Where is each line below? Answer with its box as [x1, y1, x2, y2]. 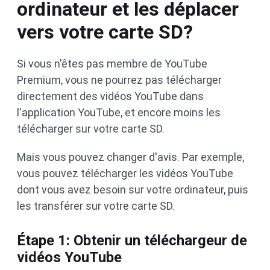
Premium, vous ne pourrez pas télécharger [17, 74, 222, 87]
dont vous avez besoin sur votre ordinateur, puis [17, 183, 248, 196]
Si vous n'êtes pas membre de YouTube [17, 57, 207, 71]
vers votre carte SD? [17, 20, 193, 44]
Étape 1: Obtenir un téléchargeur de [17, 232, 247, 250]
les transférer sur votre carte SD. [17, 199, 175, 213]
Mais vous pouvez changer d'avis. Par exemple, [17, 151, 244, 164]
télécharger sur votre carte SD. [17, 122, 165, 136]
